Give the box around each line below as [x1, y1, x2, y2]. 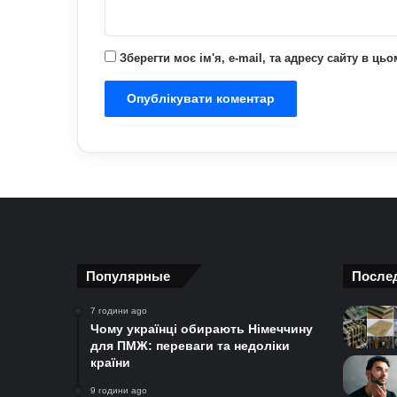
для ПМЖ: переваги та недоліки [90, 339, 290, 354]
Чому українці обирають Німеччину [90, 322, 313, 337]
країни [90, 355, 130, 370]
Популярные [86, 269, 170, 284]
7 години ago [90, 306, 147, 316]
